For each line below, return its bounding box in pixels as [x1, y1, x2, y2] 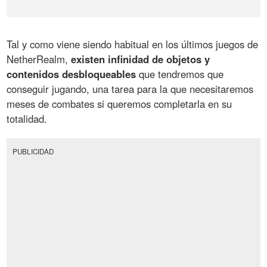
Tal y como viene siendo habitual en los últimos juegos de [7, 37, 259, 52]
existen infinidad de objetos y [71, 52, 210, 67]
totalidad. [7, 111, 48, 126]
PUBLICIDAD [12, 146, 54, 156]
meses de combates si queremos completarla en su [7, 97, 232, 111]
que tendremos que [136, 67, 224, 82]
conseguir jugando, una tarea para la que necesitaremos [7, 82, 254, 97]
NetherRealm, [7, 52, 72, 67]
